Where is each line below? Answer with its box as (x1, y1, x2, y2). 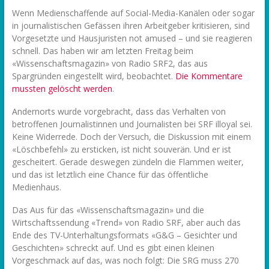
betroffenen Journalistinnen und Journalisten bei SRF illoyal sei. (11, 118, 252, 130)
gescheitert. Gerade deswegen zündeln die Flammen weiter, (11, 156, 244, 168)
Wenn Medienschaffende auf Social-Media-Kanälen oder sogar (11, 7, 255, 19)
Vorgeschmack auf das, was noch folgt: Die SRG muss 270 (11, 255, 239, 267)
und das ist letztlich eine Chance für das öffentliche (11, 169, 208, 181)
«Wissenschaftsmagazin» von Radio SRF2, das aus (11, 58, 208, 70)
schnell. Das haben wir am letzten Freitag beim (11, 45, 193, 57)
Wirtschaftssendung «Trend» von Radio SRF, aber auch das (11, 217, 241, 229)
